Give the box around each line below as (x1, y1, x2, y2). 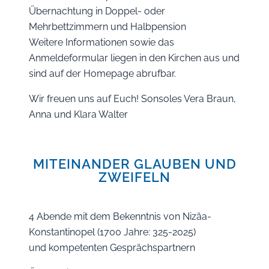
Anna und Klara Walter (29, 109, 128, 120)
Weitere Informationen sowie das (29, 37, 174, 48)
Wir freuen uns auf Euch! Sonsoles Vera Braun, (29, 93, 236, 104)
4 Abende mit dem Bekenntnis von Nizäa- (29, 211, 211, 222)
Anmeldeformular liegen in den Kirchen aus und (29, 52, 240, 64)
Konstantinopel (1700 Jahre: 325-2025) (29, 226, 196, 238)
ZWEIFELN (98, 169, 171, 185)
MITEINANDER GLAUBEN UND (32, 156, 237, 172)
